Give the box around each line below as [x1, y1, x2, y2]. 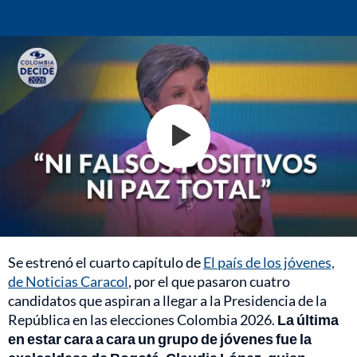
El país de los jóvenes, [203, 253, 335, 271]
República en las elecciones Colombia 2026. [8, 310, 277, 328]
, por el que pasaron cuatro [128, 272, 290, 290]
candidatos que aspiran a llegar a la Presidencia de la [8, 291, 327, 309]
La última [277, 310, 339, 328]
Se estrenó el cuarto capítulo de [8, 253, 203, 271]
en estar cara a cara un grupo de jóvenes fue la [8, 329, 312, 347]
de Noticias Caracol [8, 272, 128, 290]
